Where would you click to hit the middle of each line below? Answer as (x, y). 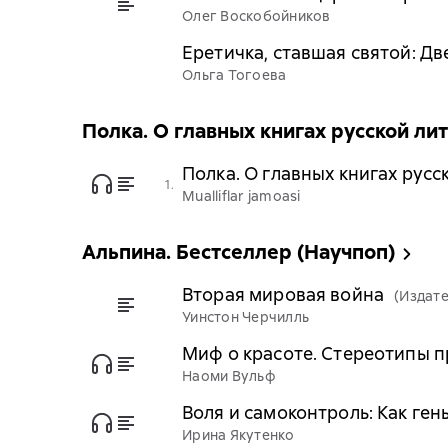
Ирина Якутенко (238, 435)
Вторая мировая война (283, 294)
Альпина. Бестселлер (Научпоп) (238, 252)
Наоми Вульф (229, 376)
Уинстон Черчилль (245, 317)
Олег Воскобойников (256, 16)
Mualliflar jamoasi (241, 196)
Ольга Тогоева (234, 75)
